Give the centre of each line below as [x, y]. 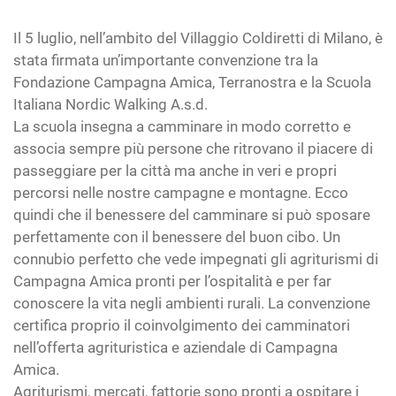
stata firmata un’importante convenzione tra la [166, 60]
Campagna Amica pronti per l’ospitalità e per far [172, 281]
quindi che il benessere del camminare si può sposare [192, 215]
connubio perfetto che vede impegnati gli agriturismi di [196, 259]
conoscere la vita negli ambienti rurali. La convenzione [192, 303]
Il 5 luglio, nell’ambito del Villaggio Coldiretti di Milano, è [198, 38]
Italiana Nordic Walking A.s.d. [110, 104]
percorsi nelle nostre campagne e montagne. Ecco [181, 193]
